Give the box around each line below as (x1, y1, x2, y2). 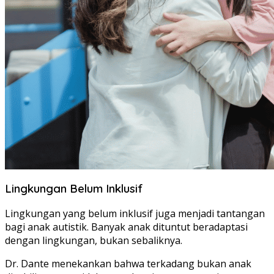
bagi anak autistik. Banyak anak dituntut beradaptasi (5, 220, 248, 234)
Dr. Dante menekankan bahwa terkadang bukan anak (5, 257, 251, 271)
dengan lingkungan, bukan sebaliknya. (5, 234, 182, 248)
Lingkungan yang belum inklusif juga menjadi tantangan (5, 207, 265, 221)
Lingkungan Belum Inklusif (5, 180, 143, 196)
